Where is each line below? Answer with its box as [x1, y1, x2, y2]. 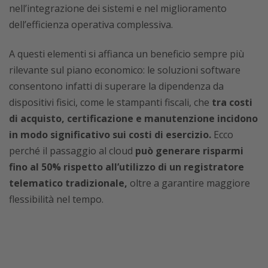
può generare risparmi [135, 144, 243, 158]
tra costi [209, 96, 252, 109]
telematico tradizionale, [9, 176, 127, 190]
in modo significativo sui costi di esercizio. [9, 128, 211, 142]
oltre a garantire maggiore [127, 176, 250, 190]
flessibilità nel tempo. [9, 193, 103, 206]
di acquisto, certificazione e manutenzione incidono [9, 112, 258, 126]
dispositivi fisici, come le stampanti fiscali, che [9, 96, 209, 109]
